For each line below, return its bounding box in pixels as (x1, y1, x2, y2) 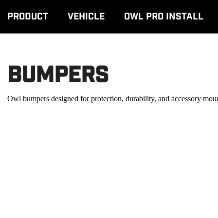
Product (7, 10, 48, 23)
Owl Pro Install (124, 10, 203, 23)
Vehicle (68, 10, 105, 23)
